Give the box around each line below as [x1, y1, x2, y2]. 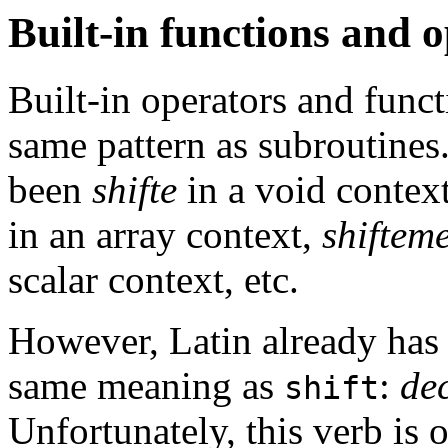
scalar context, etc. [8, 257, 299, 301]
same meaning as [8, 363, 284, 407]
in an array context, [8, 212, 322, 256]
